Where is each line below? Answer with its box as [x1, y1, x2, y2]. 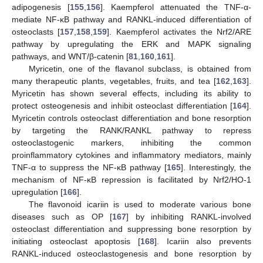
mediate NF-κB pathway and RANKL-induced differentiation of [12, 15, 251, 25]
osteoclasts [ [12, 27, 60, 37]
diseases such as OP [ [12, 212, 113, 222]
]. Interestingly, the [181, 163, 251, 173]
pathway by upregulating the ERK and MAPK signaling [12, 39, 251, 49]
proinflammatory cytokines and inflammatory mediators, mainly [12, 150, 251, 160]
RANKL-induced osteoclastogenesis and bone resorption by [12, 249, 251, 259]
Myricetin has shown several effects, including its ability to [12, 89, 251, 99]
